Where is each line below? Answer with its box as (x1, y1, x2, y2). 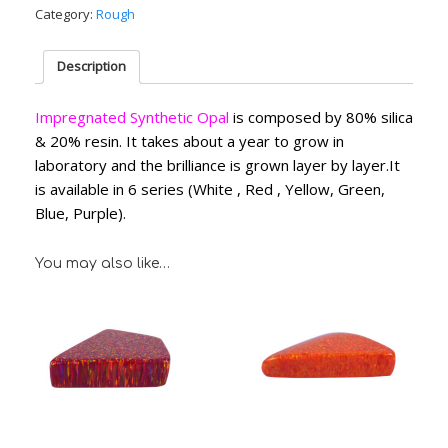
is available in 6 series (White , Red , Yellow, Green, (35, 178, 385, 199)
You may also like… (35, 255, 170, 271)
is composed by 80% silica (229, 106, 413, 127)
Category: (35, 4, 96, 23)
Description (57, 57, 126, 76)
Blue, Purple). (35, 202, 126, 223)
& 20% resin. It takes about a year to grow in (35, 130, 344, 151)
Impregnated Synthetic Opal (35, 106, 229, 127)
